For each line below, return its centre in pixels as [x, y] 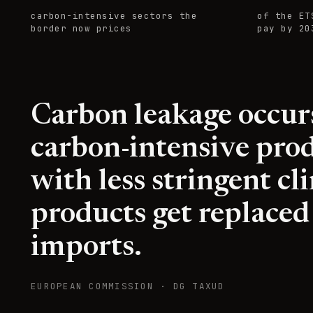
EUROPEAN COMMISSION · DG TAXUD [128, 286]
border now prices [81, 28]
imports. [86, 248]
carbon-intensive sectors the [114, 15]
